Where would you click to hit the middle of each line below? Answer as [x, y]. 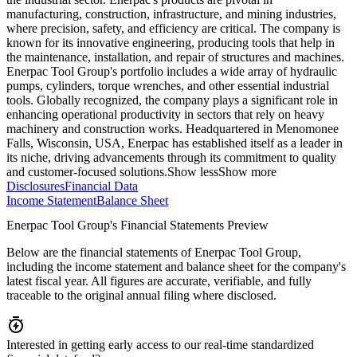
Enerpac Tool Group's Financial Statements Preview [137, 226]
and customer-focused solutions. [87, 172]
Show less [193, 172]
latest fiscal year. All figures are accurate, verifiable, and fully [159, 281]
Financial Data [101, 186]
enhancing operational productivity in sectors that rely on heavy [165, 115]
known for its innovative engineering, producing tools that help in [171, 43]
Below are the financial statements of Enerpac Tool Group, [154, 253]
